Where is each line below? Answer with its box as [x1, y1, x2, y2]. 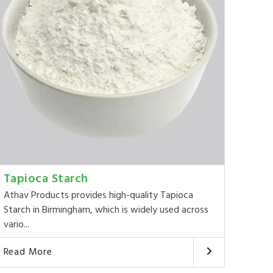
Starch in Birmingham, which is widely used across [3, 202, 208, 219]
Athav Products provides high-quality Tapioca [3, 188, 193, 204]
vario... [3, 217, 29, 233]
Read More [3, 244, 52, 261]
